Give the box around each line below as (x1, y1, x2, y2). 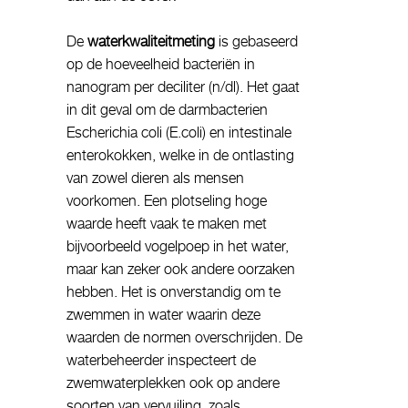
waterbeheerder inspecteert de (66, 351, 256, 368)
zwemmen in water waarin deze (66, 305, 260, 322)
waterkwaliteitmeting (87, 32, 215, 49)
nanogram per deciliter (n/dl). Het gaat (66, 77, 300, 95)
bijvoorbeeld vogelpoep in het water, (66, 237, 289, 254)
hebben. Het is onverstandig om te (66, 282, 280, 300)
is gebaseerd (215, 32, 298, 49)
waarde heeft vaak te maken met (66, 214, 267, 231)
